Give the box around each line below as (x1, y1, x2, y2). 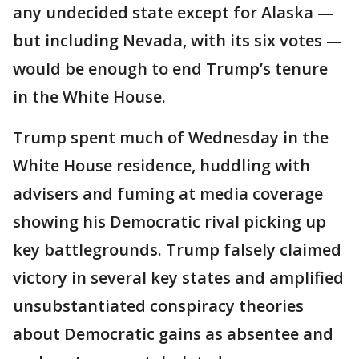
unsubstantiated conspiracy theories (13, 295, 304, 317)
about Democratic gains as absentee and (13, 323, 333, 345)
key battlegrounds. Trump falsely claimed (13, 239, 341, 260)
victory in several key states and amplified (13, 267, 344, 288)
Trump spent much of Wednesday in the (13, 127, 329, 148)
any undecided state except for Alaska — (13, 2, 333, 23)
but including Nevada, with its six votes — (13, 30, 342, 51)
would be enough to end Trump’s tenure (13, 58, 328, 79)
